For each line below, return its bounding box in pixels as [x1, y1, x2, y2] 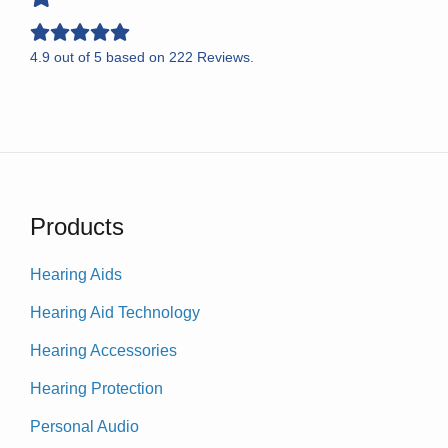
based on [102, 48, 169, 65]
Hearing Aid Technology [30, 303, 200, 321]
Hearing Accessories [30, 341, 177, 359]
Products [30, 212, 124, 240]
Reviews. [193, 48, 254, 65]
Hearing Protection [30, 379, 163, 397]
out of [50, 48, 94, 65]
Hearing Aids [30, 265, 122, 283]
